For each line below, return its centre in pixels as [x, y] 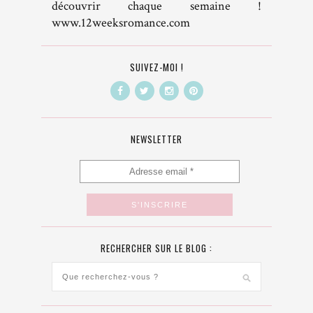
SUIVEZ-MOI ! [156, 67]
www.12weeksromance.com [121, 23]
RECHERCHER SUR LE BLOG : [156, 248]
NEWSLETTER [156, 139]
